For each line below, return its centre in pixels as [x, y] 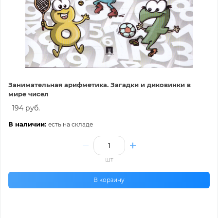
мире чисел [28, 94]
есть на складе [71, 124]
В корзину [109, 180]
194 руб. [26, 108]
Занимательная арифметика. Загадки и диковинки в [100, 84]
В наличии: [28, 124]
